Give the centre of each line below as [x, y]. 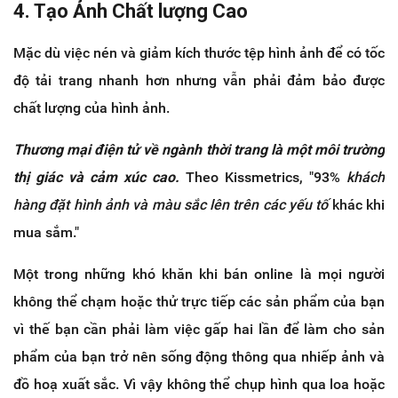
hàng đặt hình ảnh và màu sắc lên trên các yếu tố [173, 205]
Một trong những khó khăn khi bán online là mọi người [199, 275]
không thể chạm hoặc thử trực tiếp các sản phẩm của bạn [199, 302]
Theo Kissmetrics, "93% [263, 178]
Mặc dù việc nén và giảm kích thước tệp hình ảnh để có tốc [199, 53]
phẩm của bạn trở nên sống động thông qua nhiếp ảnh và [199, 357]
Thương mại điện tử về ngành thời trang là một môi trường [199, 150]
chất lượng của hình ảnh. [92, 108]
